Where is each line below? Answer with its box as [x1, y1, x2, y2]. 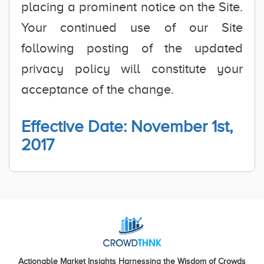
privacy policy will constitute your [21, 61, 243, 76]
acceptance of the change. [21, 82, 174, 97]
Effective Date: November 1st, [21, 117, 233, 136]
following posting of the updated [21, 41, 243, 55]
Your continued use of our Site [21, 20, 243, 35]
